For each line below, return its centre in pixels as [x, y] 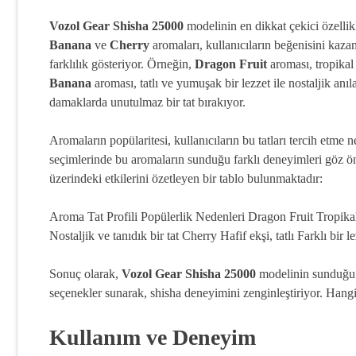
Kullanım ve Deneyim [153, 337]
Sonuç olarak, [85, 274]
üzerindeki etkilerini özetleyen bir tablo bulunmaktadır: [186, 178]
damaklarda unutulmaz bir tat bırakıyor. [147, 102]
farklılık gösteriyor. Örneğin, [122, 64]
